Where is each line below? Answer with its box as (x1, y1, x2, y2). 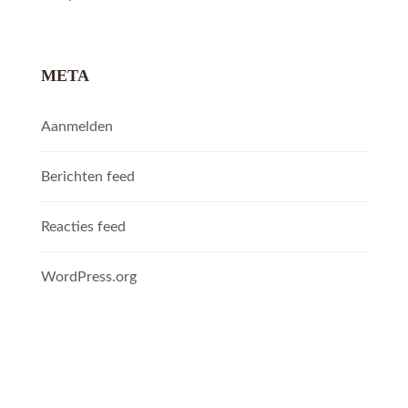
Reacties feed (41, 219, 126, 235)
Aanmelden (41, 119, 113, 135)
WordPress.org (41, 270, 137, 285)
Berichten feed (41, 169, 135, 185)
